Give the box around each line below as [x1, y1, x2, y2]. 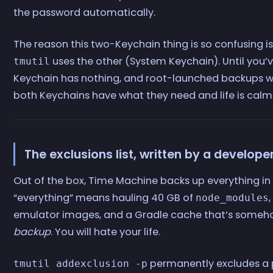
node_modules [196, 191, 269, 204]
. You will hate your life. [51, 224, 161, 239]
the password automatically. [13, 5, 156, 20]
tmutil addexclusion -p [13, 257, 148, 269]
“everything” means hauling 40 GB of [13, 190, 196, 205]
